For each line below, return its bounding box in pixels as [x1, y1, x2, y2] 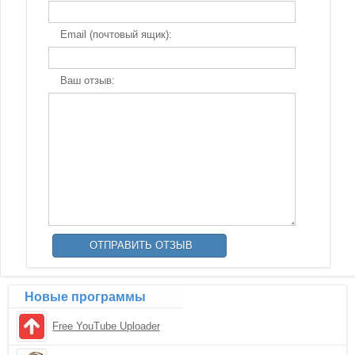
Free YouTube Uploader [52, 320, 161, 332]
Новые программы [25, 290, 147, 303]
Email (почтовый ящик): [59, 29, 172, 40]
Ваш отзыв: [59, 74, 115, 86]
